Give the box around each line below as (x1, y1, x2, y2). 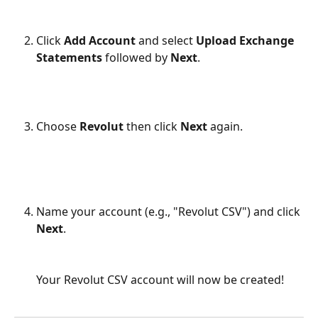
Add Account (64, 33, 136, 49)
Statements (36, 50, 105, 66)
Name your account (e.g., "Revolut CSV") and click (36, 203, 303, 219)
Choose (36, 118, 79, 134)
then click (124, 118, 180, 134)
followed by (105, 50, 168, 66)
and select (136, 33, 196, 49)
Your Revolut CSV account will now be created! (36, 271, 284, 287)
